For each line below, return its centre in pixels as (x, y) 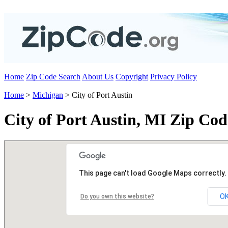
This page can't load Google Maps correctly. (153, 173)
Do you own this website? (117, 196)
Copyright (132, 77)
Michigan (48, 95)
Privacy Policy (174, 77)
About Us (98, 77)
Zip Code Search (53, 77)
